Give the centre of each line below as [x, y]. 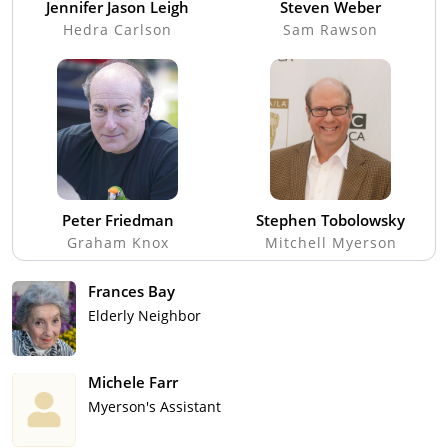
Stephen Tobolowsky [330, 220]
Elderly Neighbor [144, 316]
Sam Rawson [330, 30]
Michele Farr [133, 382]
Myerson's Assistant [154, 407]
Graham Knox [117, 243]
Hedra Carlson [117, 30]
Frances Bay [131, 291]
